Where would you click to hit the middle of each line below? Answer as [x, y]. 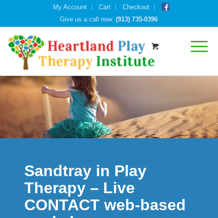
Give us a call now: [88, 19]
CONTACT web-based [105, 205]
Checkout [136, 7]
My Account [70, 7]
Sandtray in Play [85, 171]
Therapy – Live [80, 188]
